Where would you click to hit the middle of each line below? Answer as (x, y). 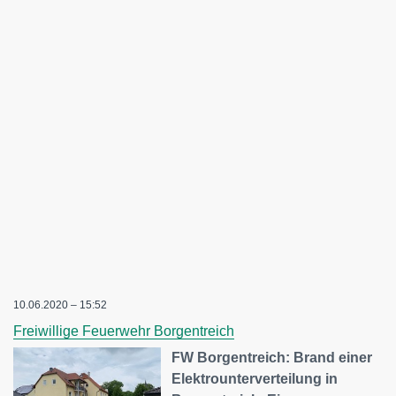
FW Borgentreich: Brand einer (272, 358)
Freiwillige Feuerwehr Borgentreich (124, 331)
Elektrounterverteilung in (255, 379)
